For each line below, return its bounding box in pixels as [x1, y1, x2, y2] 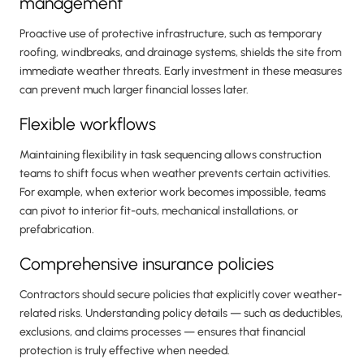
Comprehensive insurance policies [19, 253, 274, 275]
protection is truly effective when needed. [19, 344, 230, 358]
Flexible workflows [19, 114, 156, 135]
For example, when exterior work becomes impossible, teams [19, 185, 326, 200]
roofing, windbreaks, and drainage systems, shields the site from [19, 45, 341, 60]
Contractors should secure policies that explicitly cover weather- [19, 288, 342, 302]
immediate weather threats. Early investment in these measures [19, 64, 342, 79]
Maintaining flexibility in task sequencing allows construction [19, 148, 322, 162]
